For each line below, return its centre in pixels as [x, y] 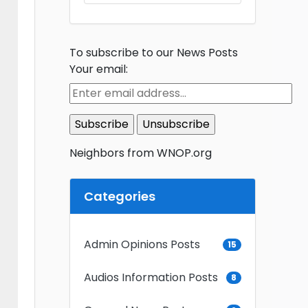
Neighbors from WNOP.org [142, 153]
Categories [120, 196]
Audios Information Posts [151, 277]
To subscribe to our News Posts [154, 52]
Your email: [99, 69]
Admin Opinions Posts [142, 244]
